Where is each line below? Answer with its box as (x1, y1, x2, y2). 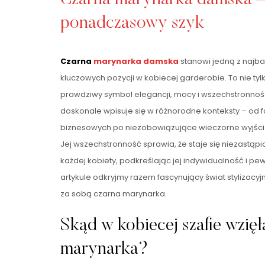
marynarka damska (93, 55, 179, 67)
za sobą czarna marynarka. (60, 188, 167, 199)
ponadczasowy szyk (60, 14, 204, 33)
